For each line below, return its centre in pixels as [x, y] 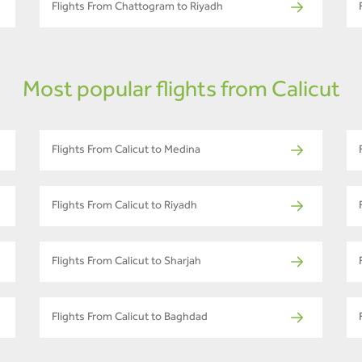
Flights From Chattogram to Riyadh [137, 8]
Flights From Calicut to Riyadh [124, 207]
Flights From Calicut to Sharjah [126, 263]
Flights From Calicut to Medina [126, 152]
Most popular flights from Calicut [181, 93]
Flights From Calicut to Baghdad [130, 319]
